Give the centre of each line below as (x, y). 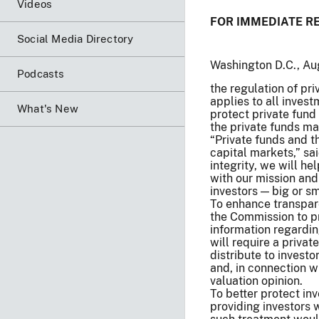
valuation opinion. (256, 281)
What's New (48, 108)
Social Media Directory (75, 38)
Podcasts (41, 73)
